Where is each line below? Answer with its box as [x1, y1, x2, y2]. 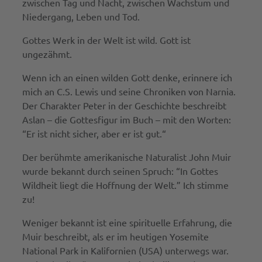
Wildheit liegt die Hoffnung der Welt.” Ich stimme [22, 179, 229, 191]
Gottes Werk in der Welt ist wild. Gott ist [22, 34, 191, 46]
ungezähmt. [22, 48, 72, 60]
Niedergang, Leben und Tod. [22, 11, 140, 23]
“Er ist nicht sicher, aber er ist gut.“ [22, 127, 166, 140]
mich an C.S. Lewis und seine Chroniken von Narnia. [22, 85, 236, 98]
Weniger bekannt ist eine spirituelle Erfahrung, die [22, 216, 232, 229]
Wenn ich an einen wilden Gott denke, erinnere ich [22, 71, 232, 84]
